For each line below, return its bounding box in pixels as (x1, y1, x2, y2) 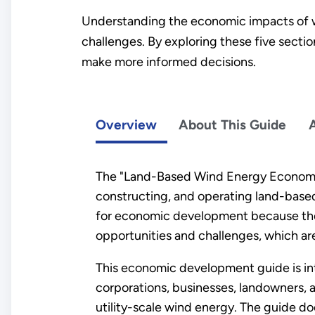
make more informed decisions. (81, 54, 256, 70)
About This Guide (179, 116, 287, 133)
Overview (95, 116, 157, 133)
